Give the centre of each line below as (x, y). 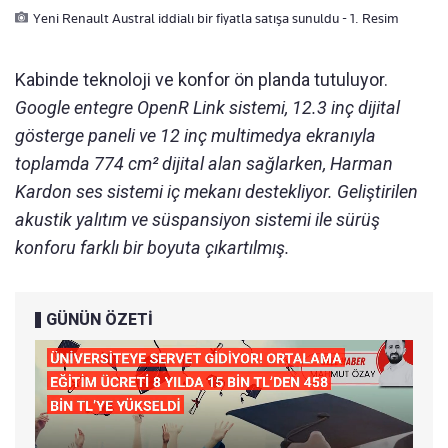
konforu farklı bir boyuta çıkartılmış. (152, 247)
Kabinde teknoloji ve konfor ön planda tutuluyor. (201, 79)
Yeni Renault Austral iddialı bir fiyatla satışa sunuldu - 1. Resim (216, 17)
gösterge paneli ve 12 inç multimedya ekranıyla (195, 135)
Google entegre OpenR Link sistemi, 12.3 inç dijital (207, 107)
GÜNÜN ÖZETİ (99, 319)
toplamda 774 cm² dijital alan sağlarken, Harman (204, 163)
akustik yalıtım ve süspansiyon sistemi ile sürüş (197, 219)
